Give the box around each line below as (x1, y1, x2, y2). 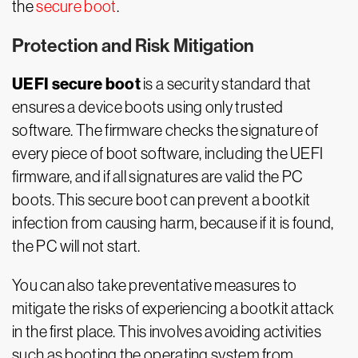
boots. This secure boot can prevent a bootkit (12, 191, 311, 209)
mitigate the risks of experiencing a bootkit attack (12, 300, 335, 317)
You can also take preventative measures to (12, 276, 297, 294)
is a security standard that (140, 75, 312, 93)
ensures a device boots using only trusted (12, 98, 284, 116)
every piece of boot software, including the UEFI (12, 145, 324, 162)
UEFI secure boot (12, 74, 141, 93)
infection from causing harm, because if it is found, (12, 214, 334, 232)
